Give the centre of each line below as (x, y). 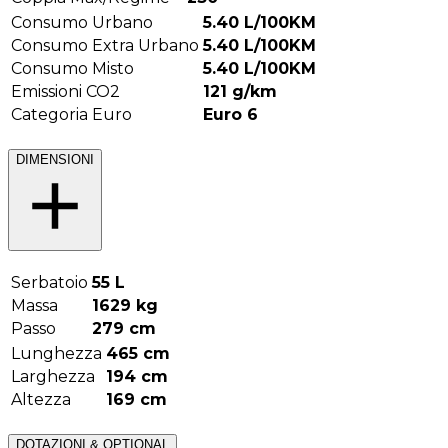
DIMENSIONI (55, 160)
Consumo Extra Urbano (105, 46)
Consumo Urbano (82, 23)
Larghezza (53, 376)
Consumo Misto (72, 69)
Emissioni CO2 (65, 92)
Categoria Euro (71, 115)
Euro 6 (230, 115)
